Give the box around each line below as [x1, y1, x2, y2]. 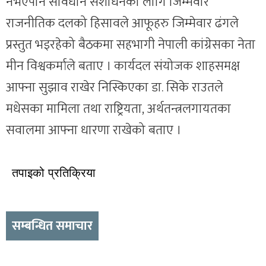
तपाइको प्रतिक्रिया [12, 166, 96, 179]
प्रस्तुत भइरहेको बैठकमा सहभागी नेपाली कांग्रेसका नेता [6, 34, 255, 56]
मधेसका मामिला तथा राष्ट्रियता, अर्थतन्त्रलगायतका [6, 98, 231, 120]
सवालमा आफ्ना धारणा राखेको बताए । [6, 119, 181, 141]
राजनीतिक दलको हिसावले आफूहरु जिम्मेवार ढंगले [6, 12, 239, 34]
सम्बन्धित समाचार [12, 216, 93, 236]
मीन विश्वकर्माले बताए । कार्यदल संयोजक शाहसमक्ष [6, 55, 240, 77]
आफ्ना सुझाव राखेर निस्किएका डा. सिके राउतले [6, 77, 223, 99]
